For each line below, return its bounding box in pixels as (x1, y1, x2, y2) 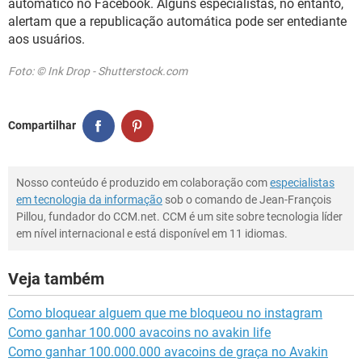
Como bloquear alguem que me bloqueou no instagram (8, 305, 322, 321)
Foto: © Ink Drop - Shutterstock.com (8, 64, 187, 78)
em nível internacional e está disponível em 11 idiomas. (16, 226, 288, 240)
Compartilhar (8, 119, 76, 133)
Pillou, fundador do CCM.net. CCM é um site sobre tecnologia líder (16, 209, 343, 223)
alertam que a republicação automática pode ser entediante (8, 13, 347, 29)
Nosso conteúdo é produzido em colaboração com (16, 175, 270, 189)
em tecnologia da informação (16, 192, 162, 206)
